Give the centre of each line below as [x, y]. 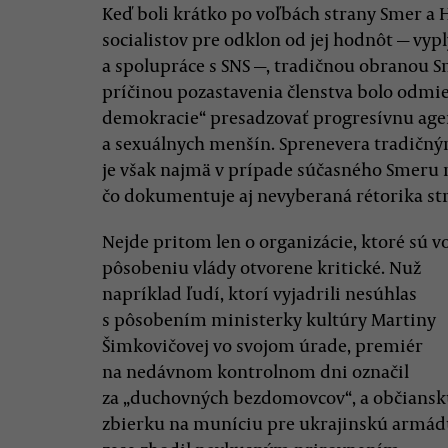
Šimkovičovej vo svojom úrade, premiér [262, 345]
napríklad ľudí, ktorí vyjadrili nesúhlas [259, 293]
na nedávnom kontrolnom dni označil [255, 371]
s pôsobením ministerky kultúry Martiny [269, 319]
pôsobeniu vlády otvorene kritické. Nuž [261, 267]
